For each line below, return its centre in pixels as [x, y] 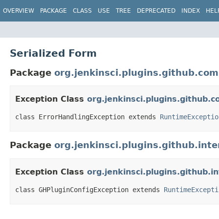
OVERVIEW [19, 11]
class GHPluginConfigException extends [89, 190]
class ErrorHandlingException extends [88, 117]
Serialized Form [53, 53]
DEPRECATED [156, 11]
